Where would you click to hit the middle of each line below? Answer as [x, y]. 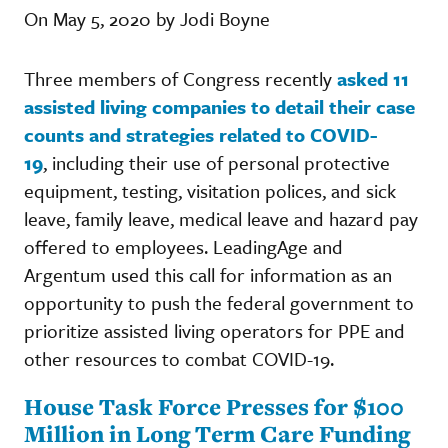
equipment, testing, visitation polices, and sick [210, 190]
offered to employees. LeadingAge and [183, 246]
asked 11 [373, 78]
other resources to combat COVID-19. [181, 358]
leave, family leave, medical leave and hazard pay [221, 218]
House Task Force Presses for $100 [214, 406]
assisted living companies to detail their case [219, 106]
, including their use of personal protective [216, 162]
